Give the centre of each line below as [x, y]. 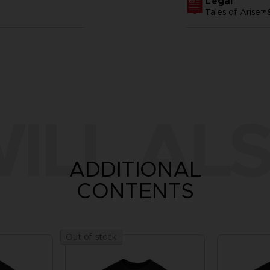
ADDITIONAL [135, 169]
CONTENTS [135, 191]
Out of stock [91, 237]
